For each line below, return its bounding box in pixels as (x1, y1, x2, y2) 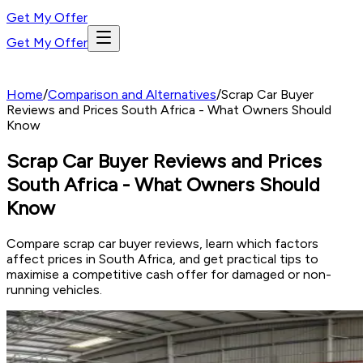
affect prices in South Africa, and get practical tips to (6, 250, 318, 267)
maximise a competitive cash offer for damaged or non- (6, 266, 331, 282)
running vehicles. (6, 281, 102, 297)
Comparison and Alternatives (48, 87, 216, 102)
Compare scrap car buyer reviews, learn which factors (6, 235, 318, 251)
